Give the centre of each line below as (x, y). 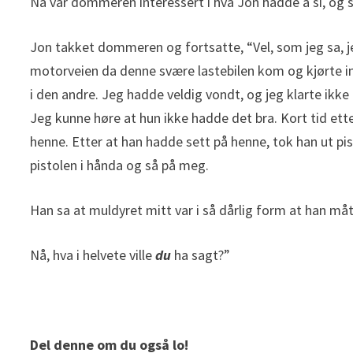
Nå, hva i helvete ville (93, 255)
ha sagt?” (201, 255)
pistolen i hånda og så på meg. (120, 165)
